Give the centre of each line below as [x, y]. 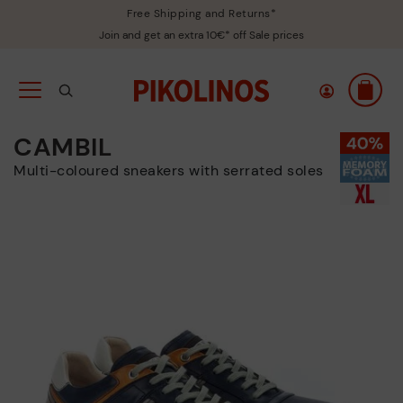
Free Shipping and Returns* [201, 13]
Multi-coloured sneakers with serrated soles [175, 170]
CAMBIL [63, 147]
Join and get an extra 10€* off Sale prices [201, 35]
